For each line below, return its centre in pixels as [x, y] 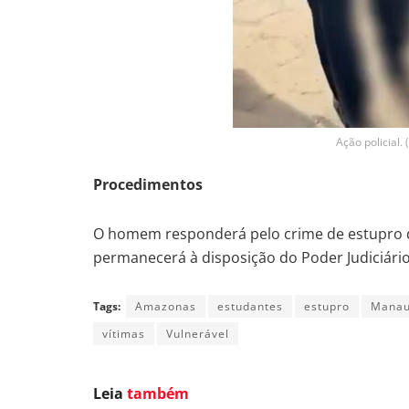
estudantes [250, 307]
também [158, 394]
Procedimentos [148, 185]
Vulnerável [198, 334]
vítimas [124, 334]
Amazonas [166, 307]
